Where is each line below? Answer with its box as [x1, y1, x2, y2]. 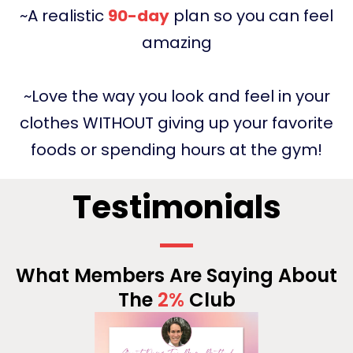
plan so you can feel [169, 5, 333, 28]
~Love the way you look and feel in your [23, 85, 330, 108]
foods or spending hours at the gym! [31, 139, 322, 162]
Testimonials [72, 185, 281, 230]
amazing [141, 32, 212, 54]
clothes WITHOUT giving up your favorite [20, 112, 333, 135]
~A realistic [20, 5, 108, 28]
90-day [108, 5, 169, 28]
